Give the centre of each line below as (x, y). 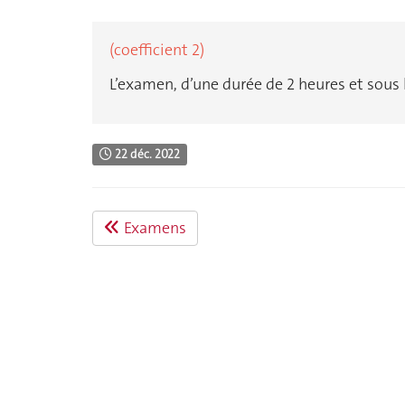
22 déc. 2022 (146, 155)
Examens (153, 228)
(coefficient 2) (157, 50)
